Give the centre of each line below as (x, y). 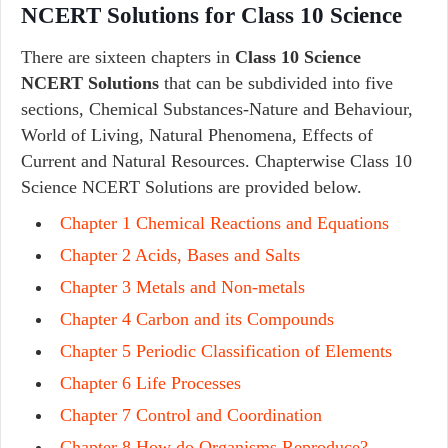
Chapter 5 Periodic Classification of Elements (226, 351)
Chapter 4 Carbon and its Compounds (197, 319)
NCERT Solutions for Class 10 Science (211, 15)
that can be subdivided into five (276, 83)
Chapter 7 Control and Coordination (191, 415)
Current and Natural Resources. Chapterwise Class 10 (216, 161)
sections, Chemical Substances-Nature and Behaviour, (217, 109)
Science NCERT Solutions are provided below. (191, 187)
